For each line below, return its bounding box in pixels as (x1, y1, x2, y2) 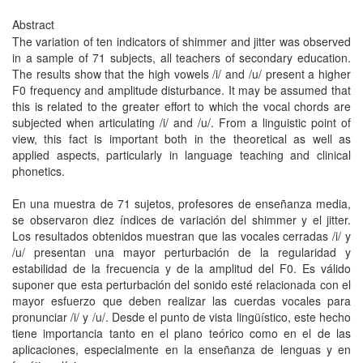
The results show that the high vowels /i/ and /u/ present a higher (12, 66, 351, 82)
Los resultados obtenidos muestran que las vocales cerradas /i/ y (12, 228, 351, 244)
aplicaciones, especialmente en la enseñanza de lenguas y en (12, 341, 351, 357)
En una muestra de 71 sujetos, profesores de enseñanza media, (12, 195, 351, 211)
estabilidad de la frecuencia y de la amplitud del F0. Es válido (12, 260, 351, 276)
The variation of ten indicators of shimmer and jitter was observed (12, 33, 351, 49)
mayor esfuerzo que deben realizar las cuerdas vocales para (12, 293, 351, 309)
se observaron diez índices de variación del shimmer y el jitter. (12, 211, 351, 228)
